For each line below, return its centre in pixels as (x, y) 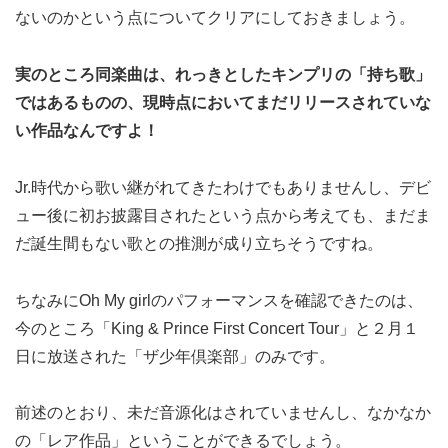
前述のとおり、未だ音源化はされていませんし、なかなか (223, 413)
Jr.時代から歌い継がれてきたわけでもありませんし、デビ (223, 187)
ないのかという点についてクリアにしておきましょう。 (215, 18)
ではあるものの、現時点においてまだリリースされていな (223, 102)
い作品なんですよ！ (87, 130)
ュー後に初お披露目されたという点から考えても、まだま (223, 215)
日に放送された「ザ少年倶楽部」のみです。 (175, 356)
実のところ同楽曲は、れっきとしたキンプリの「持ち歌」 (223, 74)
